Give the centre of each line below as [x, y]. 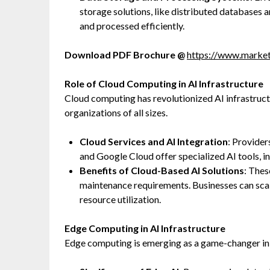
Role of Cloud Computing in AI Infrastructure [164, 83]
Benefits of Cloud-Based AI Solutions [162, 170]
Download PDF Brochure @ [125, 55]
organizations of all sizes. [116, 112]
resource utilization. [120, 199]
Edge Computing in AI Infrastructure [145, 228]
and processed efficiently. [132, 26]
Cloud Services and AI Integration [154, 141]
